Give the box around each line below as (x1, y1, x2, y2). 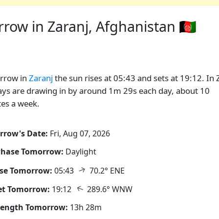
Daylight (66, 146, 96, 157)
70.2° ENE (88, 165, 125, 176)
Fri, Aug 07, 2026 (48, 128, 110, 139)
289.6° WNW (85, 184, 132, 195)
